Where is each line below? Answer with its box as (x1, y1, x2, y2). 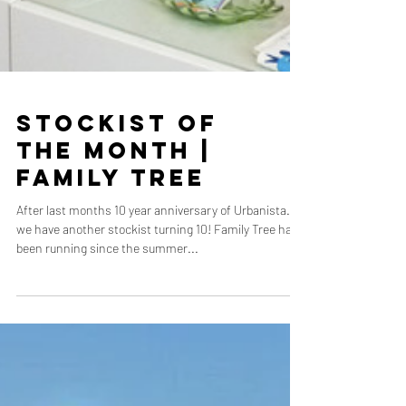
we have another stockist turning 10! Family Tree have (16, 270, 214, 286)
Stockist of (16, 158, 218, 188)
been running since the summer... (16, 289, 198, 305)
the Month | (16, 185, 212, 215)
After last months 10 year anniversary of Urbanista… (16, 251, 296, 267)
